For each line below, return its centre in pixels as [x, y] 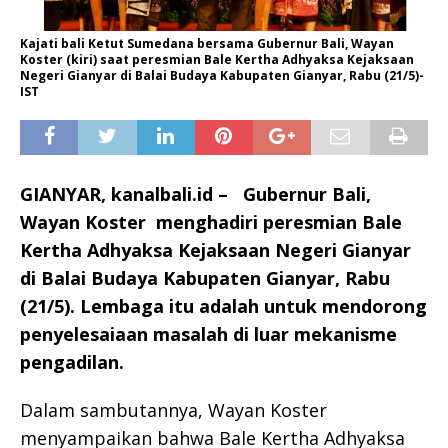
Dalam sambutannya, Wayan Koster [173, 409]
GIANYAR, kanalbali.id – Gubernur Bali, [195, 193]
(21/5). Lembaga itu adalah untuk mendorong [223, 305]
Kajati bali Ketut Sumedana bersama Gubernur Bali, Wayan [207, 43]
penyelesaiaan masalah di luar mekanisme [208, 333]
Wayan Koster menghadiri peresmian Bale [211, 221]
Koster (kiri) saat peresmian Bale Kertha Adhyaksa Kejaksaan [217, 59]
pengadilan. [72, 361]
